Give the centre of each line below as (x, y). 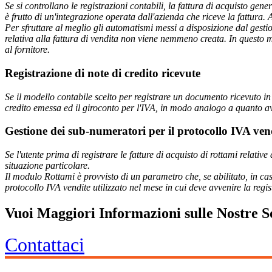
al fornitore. (27, 50)
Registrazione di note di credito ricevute (103, 73)
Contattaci (45, 244)
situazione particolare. (47, 166)
